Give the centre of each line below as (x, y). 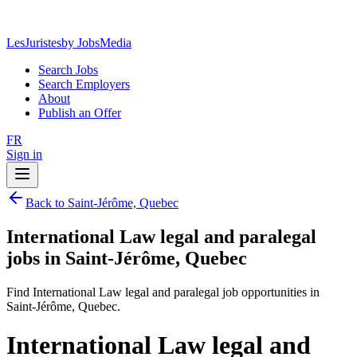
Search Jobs (68, 70)
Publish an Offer (80, 113)
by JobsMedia (96, 43)
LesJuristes (34, 43)
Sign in (24, 154)
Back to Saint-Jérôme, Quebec (102, 203)
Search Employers (84, 84)
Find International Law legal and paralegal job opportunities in (163, 292)
